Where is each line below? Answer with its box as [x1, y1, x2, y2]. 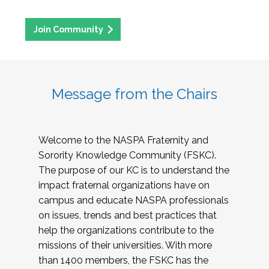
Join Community [34, 24, 104, 35]
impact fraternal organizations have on [38, 180, 210, 192]
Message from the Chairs [52, 85, 217, 103]
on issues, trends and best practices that [38, 210, 217, 222]
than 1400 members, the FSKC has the [38, 255, 208, 267]
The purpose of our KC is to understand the [38, 165, 229, 177]
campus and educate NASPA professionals [38, 195, 229, 207]
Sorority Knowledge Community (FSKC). [38, 150, 216, 162]
